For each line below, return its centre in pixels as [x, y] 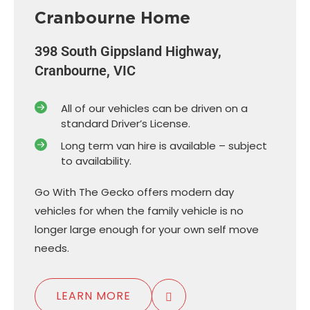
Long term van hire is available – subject [164, 145]
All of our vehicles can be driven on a [154, 108]
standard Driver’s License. [125, 123]
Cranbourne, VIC [85, 70]
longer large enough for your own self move [147, 229]
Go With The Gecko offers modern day [134, 192]
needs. [53, 248]
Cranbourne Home [112, 17]
